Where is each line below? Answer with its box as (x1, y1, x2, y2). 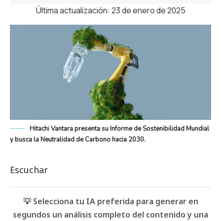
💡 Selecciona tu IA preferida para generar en (23, 196, 198, 207)
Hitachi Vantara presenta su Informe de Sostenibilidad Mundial (30, 124, 209, 134)
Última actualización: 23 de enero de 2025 (36, 5, 185, 16)
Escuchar (10, 164, 48, 176)
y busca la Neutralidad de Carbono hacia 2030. (10, 135, 146, 145)
